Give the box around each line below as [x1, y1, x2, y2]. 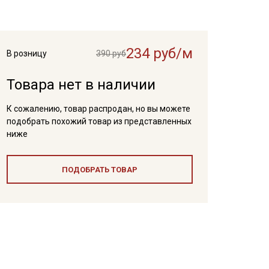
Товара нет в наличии [6, 76, 156, 93]
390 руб [95, 49, 126, 58]
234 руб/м [125, 45, 193, 62]
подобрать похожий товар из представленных [6, 116, 192, 126]
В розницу [6, 49, 47, 58]
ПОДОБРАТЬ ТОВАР [61, 165, 138, 174]
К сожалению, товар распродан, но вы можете [6, 104, 190, 113]
